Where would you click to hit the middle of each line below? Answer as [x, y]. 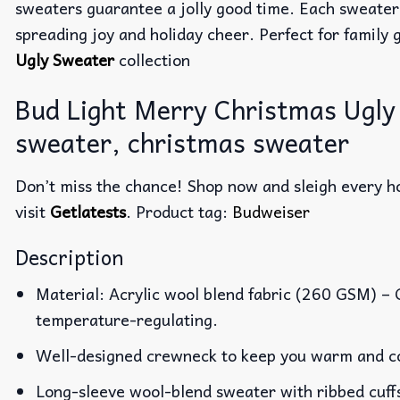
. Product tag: [179, 211]
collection [152, 60]
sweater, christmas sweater [182, 142]
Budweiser [271, 211]
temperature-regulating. [127, 320]
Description [69, 258]
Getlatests [88, 211]
